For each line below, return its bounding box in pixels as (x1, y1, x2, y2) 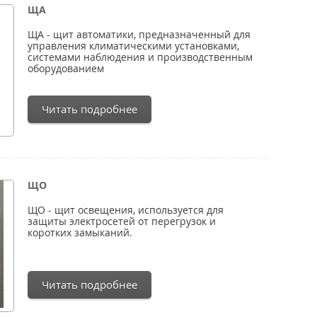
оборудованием (28, 62, 104, 75)
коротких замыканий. (28, 226, 132, 239)
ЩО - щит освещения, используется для (28, 203, 224, 217)
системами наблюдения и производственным (28, 50, 253, 64)
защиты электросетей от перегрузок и (28, 214, 216, 228)
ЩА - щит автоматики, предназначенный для (28, 28, 250, 41)
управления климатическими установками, (28, 39, 239, 52)
